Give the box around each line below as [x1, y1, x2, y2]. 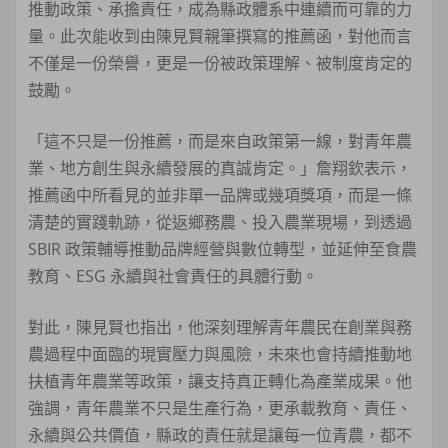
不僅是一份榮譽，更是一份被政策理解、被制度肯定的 [28, 51, 412, 74]
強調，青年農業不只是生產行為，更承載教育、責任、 [28, 396, 412, 419]
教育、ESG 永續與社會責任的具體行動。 [28, 264, 318, 287]
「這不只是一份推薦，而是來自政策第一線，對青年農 [28, 129, 412, 152]
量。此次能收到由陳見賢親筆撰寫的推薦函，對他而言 [28, 24, 412, 47]
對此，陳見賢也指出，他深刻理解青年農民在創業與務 [28, 315, 412, 338]
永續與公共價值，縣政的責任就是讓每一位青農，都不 [28, 423, 412, 446]
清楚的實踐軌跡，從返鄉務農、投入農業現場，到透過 [28, 210, 412, 233]
